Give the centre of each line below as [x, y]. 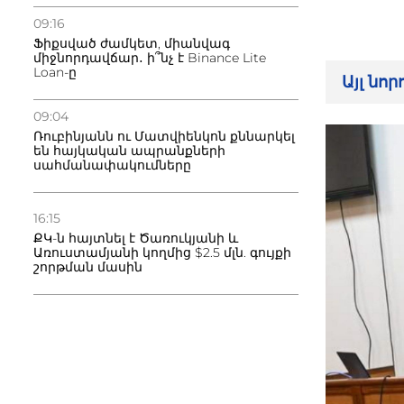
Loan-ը [55, 72]
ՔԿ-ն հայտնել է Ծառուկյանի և [136, 238]
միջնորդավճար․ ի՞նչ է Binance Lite [150, 58]
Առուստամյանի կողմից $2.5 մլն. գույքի [162, 252]
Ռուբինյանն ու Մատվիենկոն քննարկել [164, 136]
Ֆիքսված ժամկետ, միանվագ [132, 43]
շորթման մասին [88, 267]
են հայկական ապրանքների [129, 151]
